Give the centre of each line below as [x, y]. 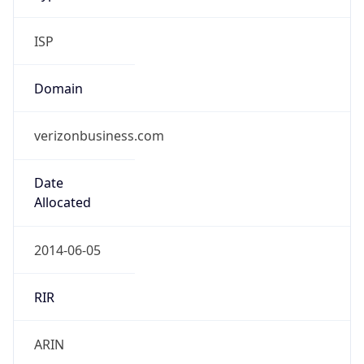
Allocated [62, 203]
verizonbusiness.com [99, 136]
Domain [58, 88]
